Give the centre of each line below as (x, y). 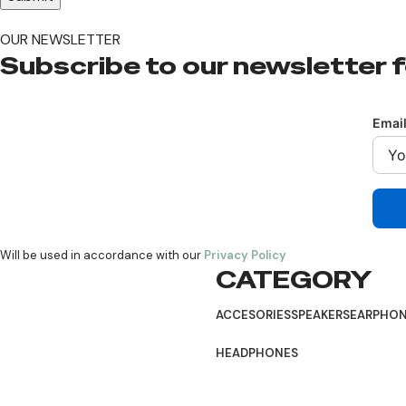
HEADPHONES (257, 353)
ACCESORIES (254, 314)
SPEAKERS (321, 314)
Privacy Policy (245, 255)
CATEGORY (295, 280)
